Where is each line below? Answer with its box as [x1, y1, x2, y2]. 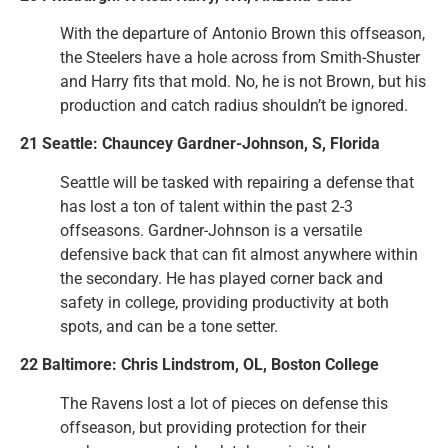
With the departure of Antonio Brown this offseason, [60, 23, 425, 43]
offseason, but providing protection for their [60, 417, 366, 437]
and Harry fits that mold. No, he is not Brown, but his [60, 71, 426, 91]
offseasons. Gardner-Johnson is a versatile [60, 220, 362, 240]
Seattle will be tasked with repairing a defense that [60, 172, 414, 192]
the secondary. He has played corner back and [60, 268, 383, 288]
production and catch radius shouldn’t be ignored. [60, 95, 408, 115]
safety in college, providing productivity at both [60, 292, 389, 312]
